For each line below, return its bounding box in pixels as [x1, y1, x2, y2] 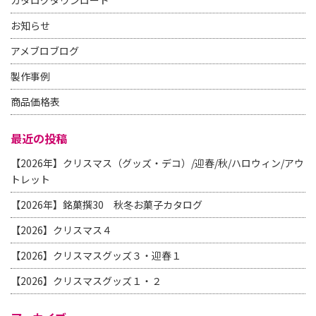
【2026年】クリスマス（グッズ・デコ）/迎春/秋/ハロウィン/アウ [11, 156, 304, 170]
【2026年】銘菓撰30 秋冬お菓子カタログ [11, 197, 202, 212]
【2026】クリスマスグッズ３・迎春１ [11, 248, 181, 262]
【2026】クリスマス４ [11, 223, 112, 237]
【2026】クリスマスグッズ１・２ [11, 274, 162, 288]
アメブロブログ [11, 44, 79, 58]
